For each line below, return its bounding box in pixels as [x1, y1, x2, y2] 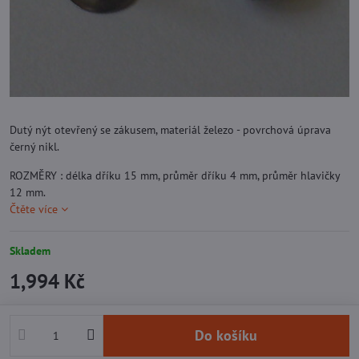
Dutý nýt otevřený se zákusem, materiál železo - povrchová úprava [10, 122, 331, 137]
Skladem [10, 243, 50, 258]
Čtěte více [10, 201, 58, 216]
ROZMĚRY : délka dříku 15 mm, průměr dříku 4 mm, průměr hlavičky [10, 167, 340, 183]
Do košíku [204, 326, 258, 345]
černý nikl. [10, 139, 59, 154]
